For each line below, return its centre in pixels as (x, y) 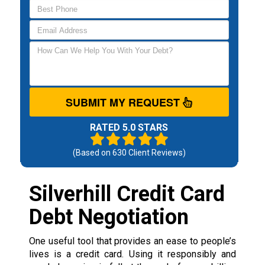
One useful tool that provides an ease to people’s (132, 241)
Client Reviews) (156, 152)
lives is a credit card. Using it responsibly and (132, 254)
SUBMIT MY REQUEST (125, 102)
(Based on (92, 152)
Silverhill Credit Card (127, 194)
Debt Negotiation (109, 217)
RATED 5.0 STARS (129, 127)
